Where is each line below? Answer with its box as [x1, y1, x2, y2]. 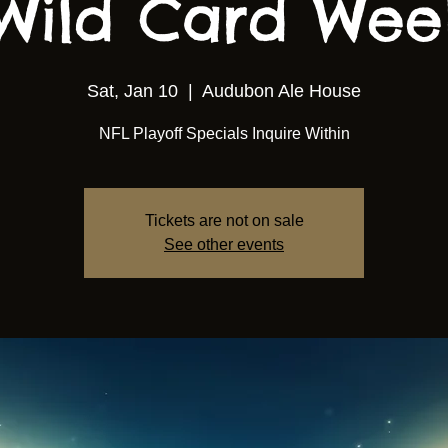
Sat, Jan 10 [87, 81, 178, 101]
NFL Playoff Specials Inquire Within [98, 125, 350, 142]
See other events [164, 236, 284, 253]
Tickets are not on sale [144, 212, 304, 229]
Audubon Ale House [202, 81, 361, 101]
